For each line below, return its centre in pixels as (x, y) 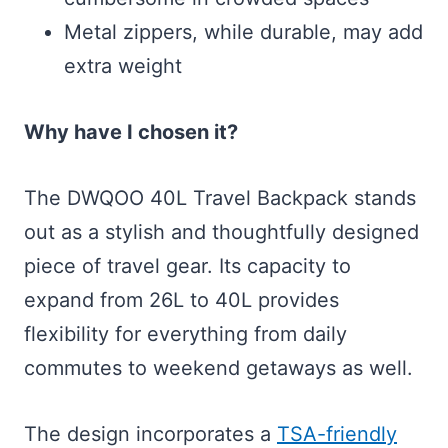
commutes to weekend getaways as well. (218, 368)
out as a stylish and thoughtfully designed (221, 232)
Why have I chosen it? (131, 132)
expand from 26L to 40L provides (181, 300)
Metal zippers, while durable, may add (243, 32)
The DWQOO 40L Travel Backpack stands (220, 198)
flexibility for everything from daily (185, 334)
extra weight (123, 66)
